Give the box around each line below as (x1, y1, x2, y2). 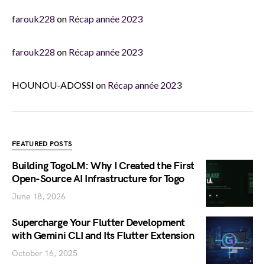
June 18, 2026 (12, 191, 66, 202)
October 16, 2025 (12, 248, 77, 258)
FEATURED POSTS (12, 139, 73, 148)
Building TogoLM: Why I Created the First (12, 159, 195, 172)
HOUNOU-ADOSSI (12, 79, 94, 91)
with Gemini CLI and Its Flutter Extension (12, 229, 195, 242)
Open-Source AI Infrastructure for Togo (12, 172, 185, 185)
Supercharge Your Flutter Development (12, 216, 185, 229)
